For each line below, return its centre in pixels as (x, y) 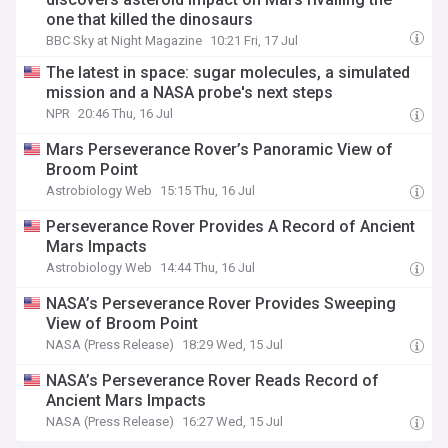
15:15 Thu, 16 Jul (208, 190)
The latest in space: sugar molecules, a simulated (228, 72)
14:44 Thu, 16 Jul (208, 267)
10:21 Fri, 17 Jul (254, 40)
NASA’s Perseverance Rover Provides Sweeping (221, 303)
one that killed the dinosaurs (150, 19)
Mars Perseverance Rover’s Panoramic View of (220, 149)
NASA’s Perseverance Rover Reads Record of (213, 380)
